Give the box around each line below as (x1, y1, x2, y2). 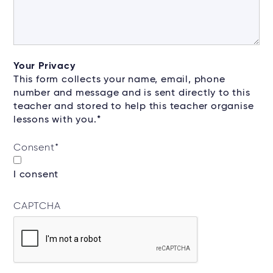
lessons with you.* (13, 115, 101, 126)
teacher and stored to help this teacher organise (13, 102, 254, 112)
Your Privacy (13, 62, 76, 72)
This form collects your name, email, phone (13, 75, 225, 85)
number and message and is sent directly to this (13, 88, 250, 99)
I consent (13, 170, 59, 180)
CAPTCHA (13, 201, 61, 211)
